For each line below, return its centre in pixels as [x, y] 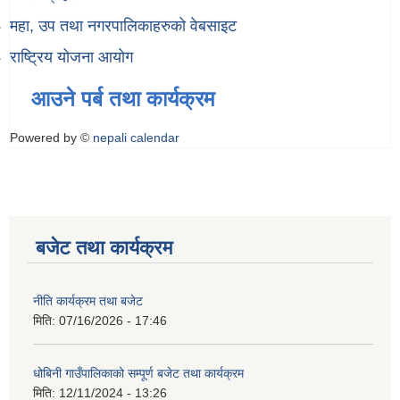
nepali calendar [136, 137]
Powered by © [51, 137]
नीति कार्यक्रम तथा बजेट [88, 300]
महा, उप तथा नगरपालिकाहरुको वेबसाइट [123, 25]
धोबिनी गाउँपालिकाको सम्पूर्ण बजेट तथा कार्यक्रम [138, 373]
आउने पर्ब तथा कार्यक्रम [123, 98]
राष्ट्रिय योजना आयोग [71, 57]
